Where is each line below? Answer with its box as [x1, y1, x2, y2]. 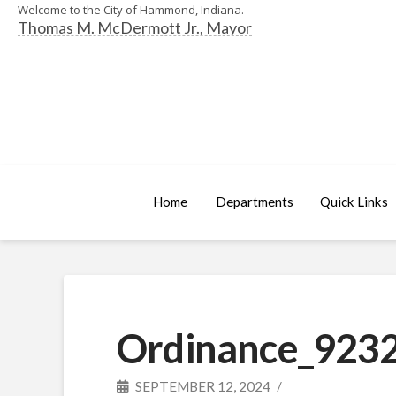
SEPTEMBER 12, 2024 [133, 377, 270, 394]
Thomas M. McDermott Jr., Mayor [18, 18, 252, 37]
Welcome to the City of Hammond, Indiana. [18, 2, 244, 18]
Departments [215, 194, 293, 210]
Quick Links [319, 194, 388, 210]
